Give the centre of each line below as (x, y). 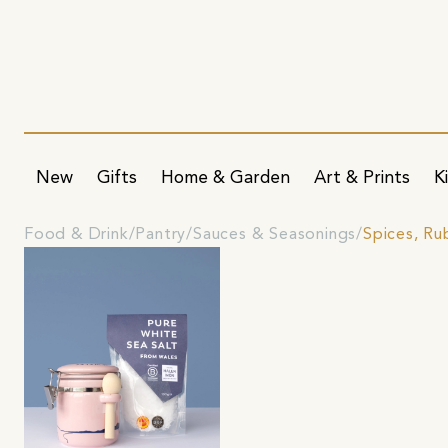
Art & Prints (362, 178)
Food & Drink (76, 234)
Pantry (161, 234)
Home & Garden (225, 178)
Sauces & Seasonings (275, 234)
